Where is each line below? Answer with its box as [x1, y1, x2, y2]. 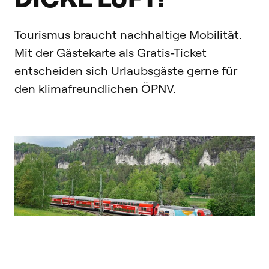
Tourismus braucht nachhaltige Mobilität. [14, 27, 241, 43]
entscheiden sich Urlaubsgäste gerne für [14, 63, 237, 79]
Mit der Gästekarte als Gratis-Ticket [14, 45, 207, 61]
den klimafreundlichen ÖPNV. [14, 81, 175, 97]
